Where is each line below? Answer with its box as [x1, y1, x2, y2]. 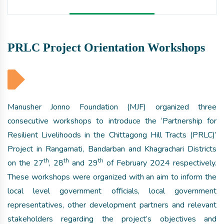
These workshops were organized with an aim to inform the [7, 171, 216, 182]
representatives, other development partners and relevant [7, 199, 216, 210]
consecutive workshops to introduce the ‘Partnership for [7, 115, 216, 126]
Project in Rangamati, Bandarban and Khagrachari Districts [7, 143, 216, 154]
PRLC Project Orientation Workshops [7, 41, 205, 54]
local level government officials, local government [7, 185, 216, 196]
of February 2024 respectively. [103, 157, 217, 168]
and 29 [69, 157, 98, 168]
